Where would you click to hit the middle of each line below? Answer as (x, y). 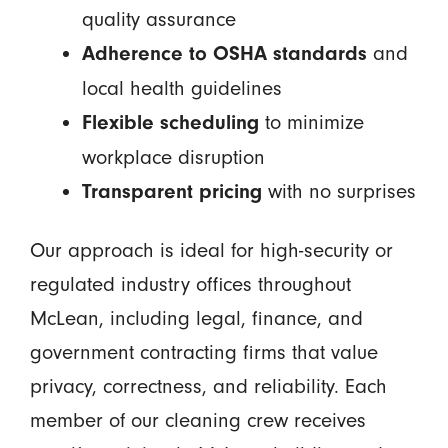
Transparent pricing (171, 191)
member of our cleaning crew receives (197, 420)
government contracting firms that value (203, 352)
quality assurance (158, 18)
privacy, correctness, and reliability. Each (208, 386)
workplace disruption (173, 156)
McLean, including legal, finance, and (196, 318)
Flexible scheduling (170, 122)
